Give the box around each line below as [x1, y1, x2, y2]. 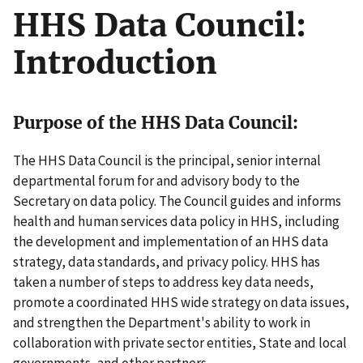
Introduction [13, 42, 217, 83]
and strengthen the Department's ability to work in [13, 313, 310, 331]
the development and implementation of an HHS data [13, 232, 328, 250]
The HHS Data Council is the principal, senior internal [13, 151, 321, 169]
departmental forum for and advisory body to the [13, 171, 300, 190]
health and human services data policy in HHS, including [13, 211, 340, 230]
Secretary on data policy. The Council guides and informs [13, 191, 341, 210]
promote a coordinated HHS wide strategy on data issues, [13, 293, 349, 311]
